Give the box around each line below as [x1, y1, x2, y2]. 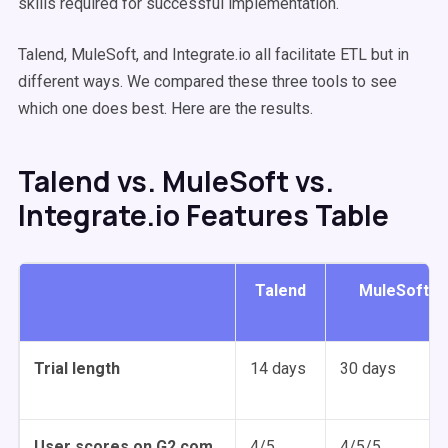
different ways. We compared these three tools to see [18, 72, 397, 91]
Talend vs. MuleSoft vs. [18, 162, 334, 200]
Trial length [34, 359, 120, 378]
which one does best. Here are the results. [18, 99, 317, 118]
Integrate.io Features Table [18, 196, 389, 234]
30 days [340, 359, 396, 378]
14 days [250, 359, 306, 378]
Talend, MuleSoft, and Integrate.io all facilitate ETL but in [18, 45, 409, 64]
